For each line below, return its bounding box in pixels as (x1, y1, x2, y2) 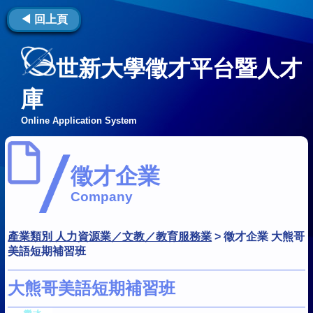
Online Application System (21, 115, 137, 126)
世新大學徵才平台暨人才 (56, 56, 302, 82)
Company (71, 189, 133, 205)
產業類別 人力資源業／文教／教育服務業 (8, 230, 212, 242)
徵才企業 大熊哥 (224, 230, 305, 242)
